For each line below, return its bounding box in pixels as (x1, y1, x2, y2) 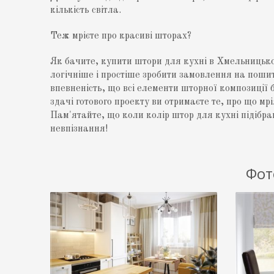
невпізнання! (50, 124, 108, 135)
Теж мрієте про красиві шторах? (50, 31, 192, 42)
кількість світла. (50, 6, 122, 16)
